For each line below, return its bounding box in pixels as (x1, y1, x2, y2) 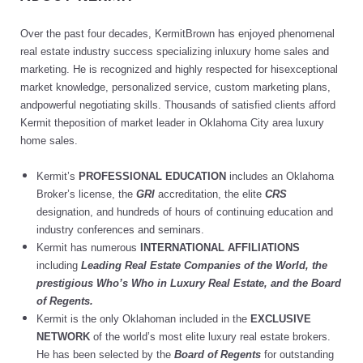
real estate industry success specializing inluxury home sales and (20, 45, 329, 58)
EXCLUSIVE (250, 313, 311, 326)
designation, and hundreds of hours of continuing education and (36, 206, 333, 219)
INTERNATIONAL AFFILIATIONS (137, 241, 300, 254)
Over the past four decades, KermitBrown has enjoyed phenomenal (20, 28, 335, 41)
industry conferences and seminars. (36, 224, 204, 237)
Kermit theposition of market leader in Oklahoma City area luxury (20, 117, 324, 130)
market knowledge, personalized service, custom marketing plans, (20, 81, 331, 94)
